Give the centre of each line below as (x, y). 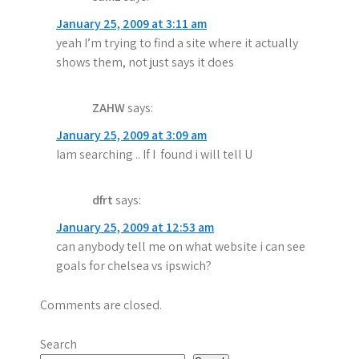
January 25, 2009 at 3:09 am (131, 135)
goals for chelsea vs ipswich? (134, 266)
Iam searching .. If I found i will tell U (154, 154)
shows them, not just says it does (145, 62)
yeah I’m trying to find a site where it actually (177, 43)
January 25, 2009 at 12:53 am (135, 227)
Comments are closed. (101, 305)
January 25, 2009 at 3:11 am (131, 24)
